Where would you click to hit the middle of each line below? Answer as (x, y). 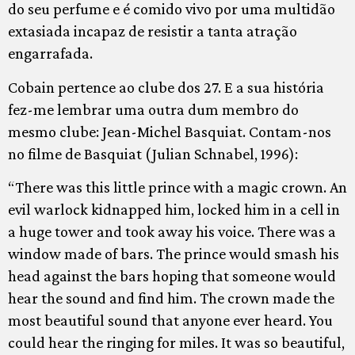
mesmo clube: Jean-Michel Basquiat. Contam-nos (170, 131)
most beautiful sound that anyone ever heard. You (170, 321)
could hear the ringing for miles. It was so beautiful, (176, 343)
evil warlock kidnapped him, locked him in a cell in (174, 210)
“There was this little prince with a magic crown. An (177, 187)
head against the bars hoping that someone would (172, 276)
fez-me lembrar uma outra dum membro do (153, 109)
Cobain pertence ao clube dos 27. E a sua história (166, 87)
